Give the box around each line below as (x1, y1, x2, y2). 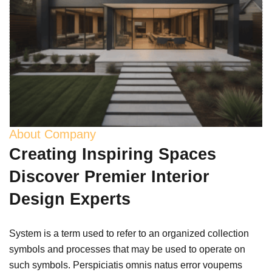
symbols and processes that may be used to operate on (9, 244, 245, 254)
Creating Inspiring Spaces (9, 145, 216, 163)
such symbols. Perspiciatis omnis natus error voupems (9, 260, 242, 270)
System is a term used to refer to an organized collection (9, 228, 249, 239)
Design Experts (9, 190, 131, 208)
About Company (9, 127, 96, 141)
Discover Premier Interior (9, 168, 209, 186)
